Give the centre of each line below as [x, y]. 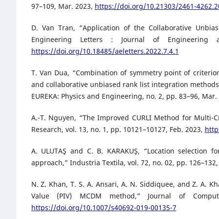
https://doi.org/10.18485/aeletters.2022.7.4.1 [105, 51]
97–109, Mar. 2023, [63, 6]
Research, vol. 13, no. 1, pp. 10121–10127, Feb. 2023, [118, 130]
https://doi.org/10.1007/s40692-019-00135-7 [104, 208]
